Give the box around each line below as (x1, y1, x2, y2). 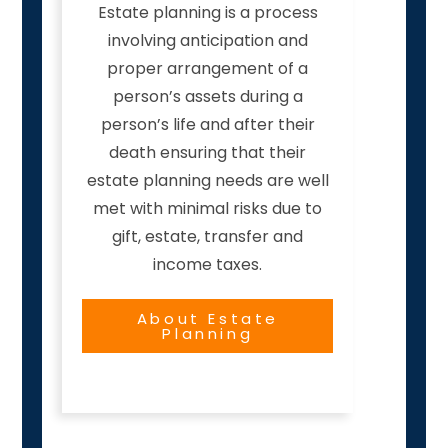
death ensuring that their (109, 141, 307, 165)
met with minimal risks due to (93, 197, 323, 221)
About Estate (136, 308, 279, 330)
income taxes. (153, 253, 263, 277)
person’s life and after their (100, 113, 315, 137)
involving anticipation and (107, 29, 308, 53)
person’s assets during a (112, 85, 303, 109)
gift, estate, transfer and (112, 225, 304, 249)
